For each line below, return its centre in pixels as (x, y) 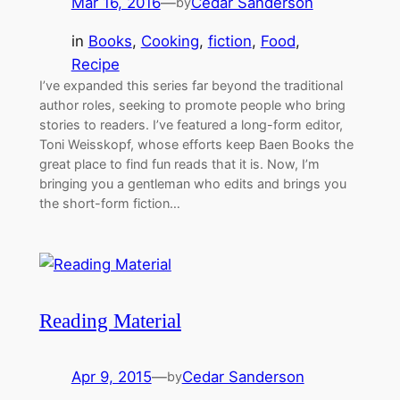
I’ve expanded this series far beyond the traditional (191, 86)
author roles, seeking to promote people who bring (192, 105)
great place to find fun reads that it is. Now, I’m (179, 164)
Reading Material (110, 321)
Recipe (95, 65)
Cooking (170, 42)
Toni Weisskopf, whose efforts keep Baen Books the (196, 145)
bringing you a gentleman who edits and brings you (192, 184)
